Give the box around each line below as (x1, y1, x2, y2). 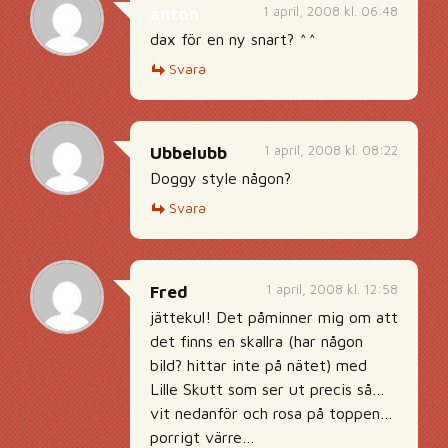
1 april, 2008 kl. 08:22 (264, 142, 398, 158)
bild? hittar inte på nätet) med (150, 356, 367, 374)
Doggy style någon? (150, 169, 291, 187)
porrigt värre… (150, 428, 255, 446)
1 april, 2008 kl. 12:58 (266, 281, 398, 297)
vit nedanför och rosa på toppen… (150, 404, 393, 422)
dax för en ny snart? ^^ (150, 30, 317, 48)
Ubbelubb (150, 143, 227, 163)
